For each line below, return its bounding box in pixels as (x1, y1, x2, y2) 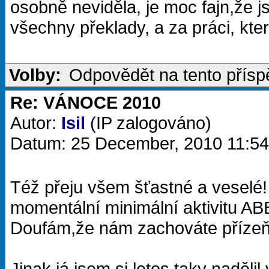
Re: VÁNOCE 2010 (10, 92, 161, 112)
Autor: (10, 113, 61, 133)
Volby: (9, 65, 61, 85)
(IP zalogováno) (85, 113, 211, 133)
